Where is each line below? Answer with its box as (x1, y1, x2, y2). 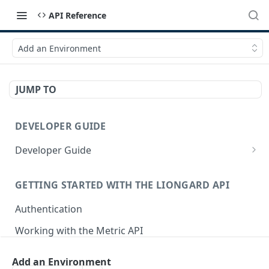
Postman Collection (15, 246, 103, 260)
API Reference (49, 9, 106, 21)
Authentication (15, 202, 82, 216)
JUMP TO (16, 83, 56, 96)
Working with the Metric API (15, 224, 143, 238)
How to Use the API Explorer (21, 160, 150, 174)
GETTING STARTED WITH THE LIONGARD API (15, 178, 229, 192)
